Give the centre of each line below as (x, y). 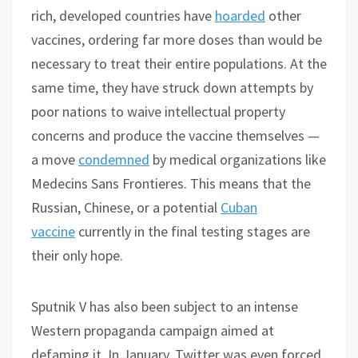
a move (55, 159)
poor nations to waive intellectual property (158, 111)
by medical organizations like (238, 159)
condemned (114, 159)
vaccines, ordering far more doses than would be (177, 39)
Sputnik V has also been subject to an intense (165, 306)
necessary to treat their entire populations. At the (179, 63)
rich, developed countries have (123, 15)
